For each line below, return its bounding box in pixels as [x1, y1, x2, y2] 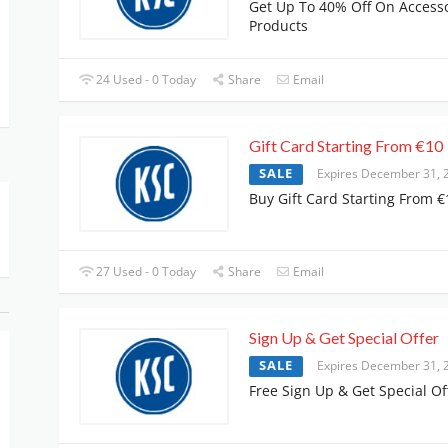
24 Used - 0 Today [93, 70, 197, 88]
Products [249, 15, 308, 35]
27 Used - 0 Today [93, 263, 197, 281]
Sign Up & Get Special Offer [249, 328, 439, 348]
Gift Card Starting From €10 [249, 135, 443, 155]
